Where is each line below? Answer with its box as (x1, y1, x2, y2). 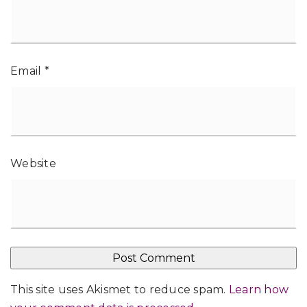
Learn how (228, 282, 288, 296)
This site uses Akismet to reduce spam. (10, 282, 229, 296)
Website (10, 156, 56, 170)
